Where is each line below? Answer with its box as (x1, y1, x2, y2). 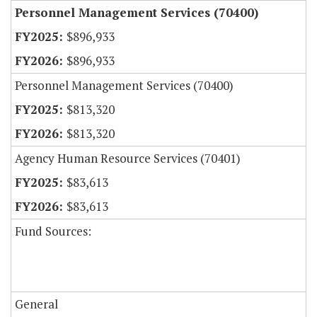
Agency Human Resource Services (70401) (15, 150, 241, 167)
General (15, 296, 58, 313)
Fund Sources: (15, 223, 91, 240)
